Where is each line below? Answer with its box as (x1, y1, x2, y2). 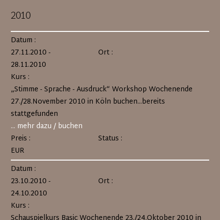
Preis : (11, 133, 31, 145)
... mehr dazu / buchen (11, 120, 83, 133)
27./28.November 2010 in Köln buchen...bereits (11, 96, 165, 108)
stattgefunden (11, 108, 58, 120)
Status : (98, 133, 122, 145)
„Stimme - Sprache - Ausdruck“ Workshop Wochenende (11, 83, 193, 96)
